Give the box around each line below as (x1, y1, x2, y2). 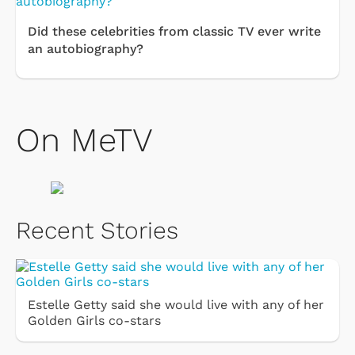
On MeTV (16, 120, 153, 160)
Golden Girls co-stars (28, 313, 161, 329)
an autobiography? (28, 41, 143, 57)
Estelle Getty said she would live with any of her (28, 297, 324, 313)
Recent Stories (16, 216, 178, 245)
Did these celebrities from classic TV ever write (28, 24, 321, 40)
